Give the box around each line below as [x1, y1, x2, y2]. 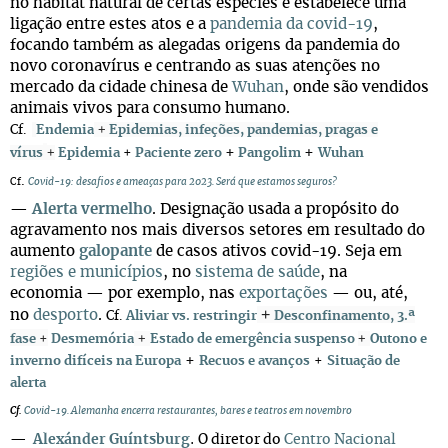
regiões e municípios [10, 265, 163, 280]
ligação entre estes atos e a [10, 17, 210, 32]
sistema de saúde [195, 265, 320, 280]
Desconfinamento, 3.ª [274, 310, 415, 323]
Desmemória [51, 333, 134, 346]
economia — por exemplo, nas [10, 286, 239, 301]
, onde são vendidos [284, 80, 429, 95]
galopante [79, 244, 152, 259]
